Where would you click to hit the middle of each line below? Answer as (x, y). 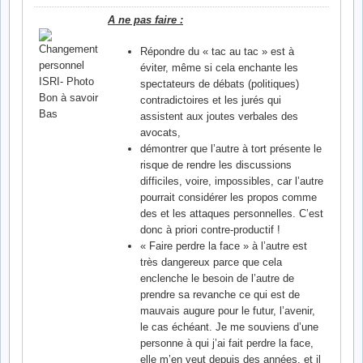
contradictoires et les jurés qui (210, 100)
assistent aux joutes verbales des (219, 117)
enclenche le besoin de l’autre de (217, 279)
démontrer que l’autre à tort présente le (231, 149)
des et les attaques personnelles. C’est (231, 214)
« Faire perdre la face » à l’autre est (223, 246)
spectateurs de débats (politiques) (219, 84)
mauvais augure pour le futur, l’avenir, (227, 311)
